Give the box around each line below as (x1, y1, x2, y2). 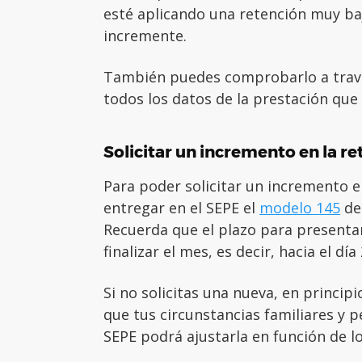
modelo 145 (259, 197, 340, 217)
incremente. (103, 25, 187, 45)
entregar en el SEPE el (103, 197, 259, 217)
